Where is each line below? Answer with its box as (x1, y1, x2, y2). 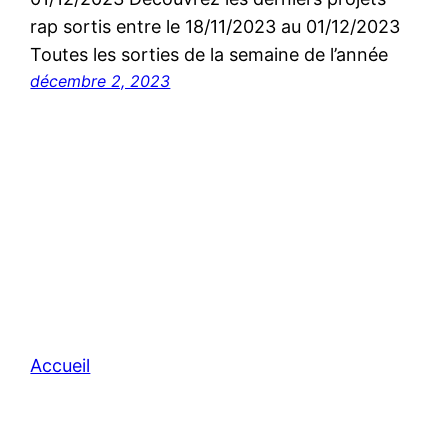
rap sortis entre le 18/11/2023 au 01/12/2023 (30, 15, 401, 37)
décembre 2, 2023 (30, 70, 171, 91)
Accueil (30, 354, 91, 376)
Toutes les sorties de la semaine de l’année (30, 43, 389, 65)
